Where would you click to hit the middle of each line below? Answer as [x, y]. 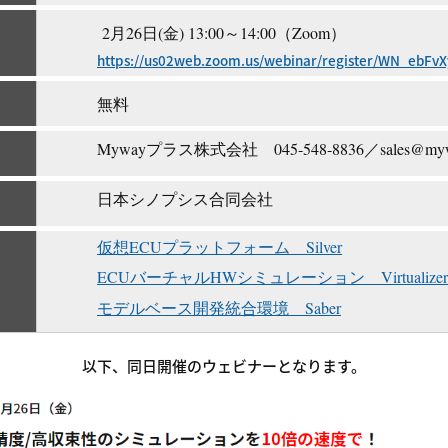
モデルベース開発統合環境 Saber [219, 307]
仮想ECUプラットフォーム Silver [219, 246]
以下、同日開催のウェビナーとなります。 [224, 365]
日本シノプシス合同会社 [185, 198]
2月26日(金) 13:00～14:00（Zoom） [224, 32]
